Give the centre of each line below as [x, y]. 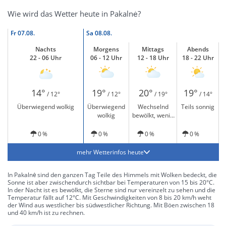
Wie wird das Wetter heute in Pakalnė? [74, 14]
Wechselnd [153, 107]
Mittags [153, 49]
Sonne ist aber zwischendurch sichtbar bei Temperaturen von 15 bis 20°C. [111, 182]
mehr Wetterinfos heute [110, 152]
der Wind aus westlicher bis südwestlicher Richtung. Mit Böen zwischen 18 [111, 205]
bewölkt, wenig [153, 115]
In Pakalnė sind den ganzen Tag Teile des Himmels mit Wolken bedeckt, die [112, 175]
